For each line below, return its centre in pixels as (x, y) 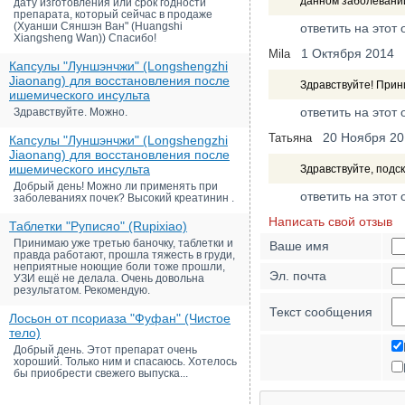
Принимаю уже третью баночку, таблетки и (123, 243)
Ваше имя (299, 246)
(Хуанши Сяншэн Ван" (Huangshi (98, 26)
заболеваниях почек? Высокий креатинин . (124, 198)
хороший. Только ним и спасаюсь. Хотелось (125, 362)
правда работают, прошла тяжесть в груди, (124, 255)
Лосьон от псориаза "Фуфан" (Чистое (120, 318)
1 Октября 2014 (348, 53)
